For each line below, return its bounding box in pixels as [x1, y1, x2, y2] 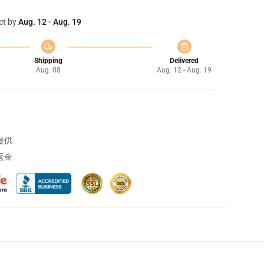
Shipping [34, 57, 62, 65]
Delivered [170, 57, 199, 65]
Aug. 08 [35, 66, 61, 74]
